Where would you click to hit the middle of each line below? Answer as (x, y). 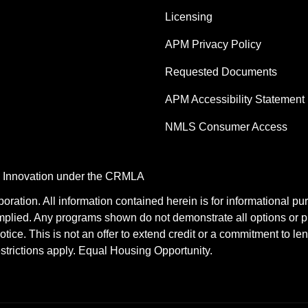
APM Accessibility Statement (235, 99)
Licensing (189, 16)
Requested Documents (221, 71)
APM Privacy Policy (213, 44)
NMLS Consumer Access (226, 126)
